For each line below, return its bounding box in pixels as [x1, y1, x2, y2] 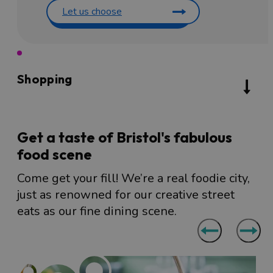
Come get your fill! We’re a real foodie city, [17, 169, 250, 186]
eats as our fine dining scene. [17, 202, 177, 219]
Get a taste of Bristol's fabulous [17, 127, 232, 146]
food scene [17, 144, 92, 163]
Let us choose [62, 4, 122, 18]
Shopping [17, 71, 73, 87]
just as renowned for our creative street [17, 186, 235, 203]
